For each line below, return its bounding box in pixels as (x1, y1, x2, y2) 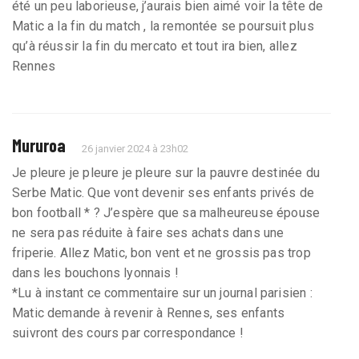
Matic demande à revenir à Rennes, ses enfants (12, 305, 285, 321)
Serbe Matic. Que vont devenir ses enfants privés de (12, 184, 315, 200)
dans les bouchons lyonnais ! (12, 264, 179, 280)
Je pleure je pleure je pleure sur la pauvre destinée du (12, 164, 320, 180)
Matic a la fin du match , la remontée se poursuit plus (12, 18, 314, 34)
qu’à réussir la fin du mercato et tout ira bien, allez (12, 38, 297, 54)
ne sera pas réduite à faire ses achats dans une (12, 224, 284, 240)
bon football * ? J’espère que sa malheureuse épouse (12, 204, 321, 220)
